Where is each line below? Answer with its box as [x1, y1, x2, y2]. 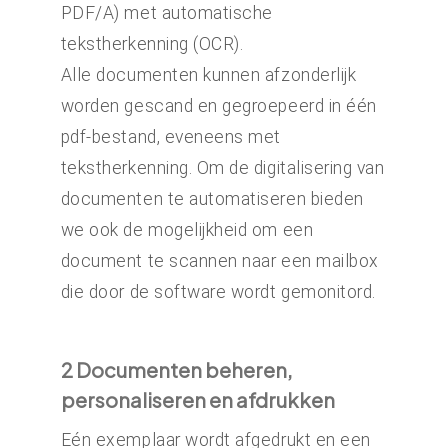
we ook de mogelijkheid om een [60, 219, 314, 240]
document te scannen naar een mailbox [60, 250, 379, 271]
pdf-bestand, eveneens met [60, 126, 281, 147]
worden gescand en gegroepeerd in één [60, 95, 377, 116]
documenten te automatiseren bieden [60, 188, 364, 209]
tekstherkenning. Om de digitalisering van [60, 157, 385, 178]
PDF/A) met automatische [60, 2, 273, 23]
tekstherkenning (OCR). [60, 33, 244, 54]
